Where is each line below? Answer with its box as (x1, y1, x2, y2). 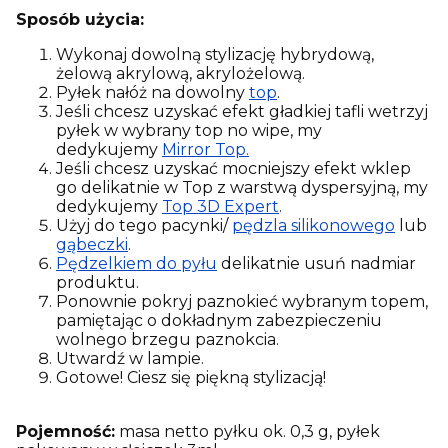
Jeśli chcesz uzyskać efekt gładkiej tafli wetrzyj (56, 101, 428, 121)
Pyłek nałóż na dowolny (56, 82, 249, 102)
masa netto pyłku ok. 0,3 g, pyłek (115, 421, 380, 441)
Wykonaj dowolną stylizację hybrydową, (56, 44, 374, 64)
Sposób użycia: (16, 9, 144, 29)
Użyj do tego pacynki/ (56, 215, 232, 235)
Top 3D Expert (162, 196, 279, 216)
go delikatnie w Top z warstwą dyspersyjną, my (56, 177, 428, 197)
